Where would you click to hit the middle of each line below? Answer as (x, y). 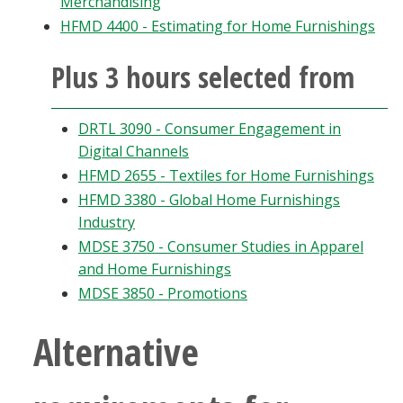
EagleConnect (50, 65)
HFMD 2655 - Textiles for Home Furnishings (226, 175)
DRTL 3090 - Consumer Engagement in (210, 129)
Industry (107, 222)
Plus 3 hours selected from (203, 77)
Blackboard (43, 15)
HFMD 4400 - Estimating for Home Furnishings (218, 26)
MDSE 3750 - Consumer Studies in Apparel (221, 246)
